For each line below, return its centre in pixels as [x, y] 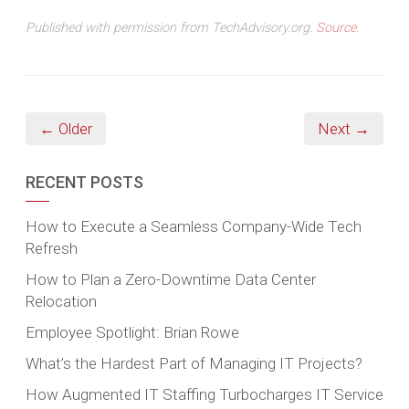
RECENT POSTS [84, 182]
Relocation [61, 301]
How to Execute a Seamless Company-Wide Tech [194, 226]
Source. [337, 27]
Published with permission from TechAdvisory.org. [171, 27]
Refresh [52, 248]
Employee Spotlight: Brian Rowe [132, 332]
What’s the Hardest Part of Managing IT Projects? [194, 363]
